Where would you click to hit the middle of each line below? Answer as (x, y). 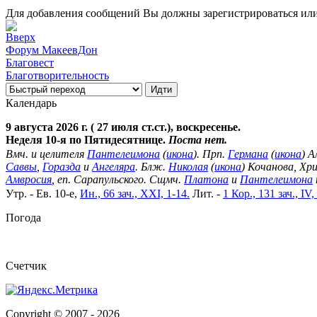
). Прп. (211, 154)
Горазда (62, 166)
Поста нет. (198, 139)
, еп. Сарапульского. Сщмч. (118, 179)
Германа (248, 154)
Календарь (31, 103)
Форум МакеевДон (52, 50)
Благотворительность (57, 75)
